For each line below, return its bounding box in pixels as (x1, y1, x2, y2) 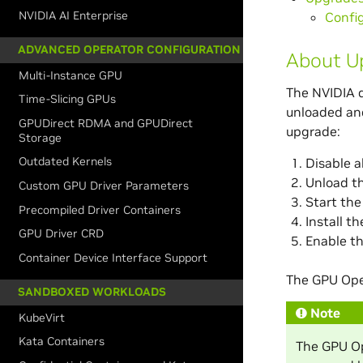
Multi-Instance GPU (19, 67, 123, 83)
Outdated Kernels (19, 154, 113, 169)
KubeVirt (19, 310, 66, 325)
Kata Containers (19, 334, 105, 349)
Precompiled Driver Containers (19, 202, 181, 217)
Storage (19, 130, 62, 145)
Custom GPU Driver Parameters (19, 178, 190, 194)
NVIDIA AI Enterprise (19, 7, 129, 23)
